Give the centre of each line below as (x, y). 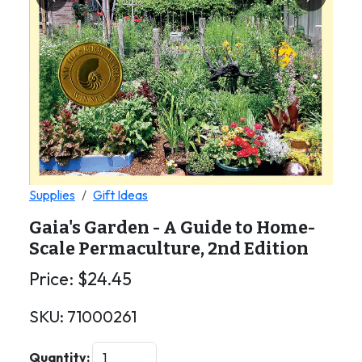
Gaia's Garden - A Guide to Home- (172, 227)
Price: (53, 278)
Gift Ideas (120, 194)
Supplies (52, 194)
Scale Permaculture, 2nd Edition (169, 248)
